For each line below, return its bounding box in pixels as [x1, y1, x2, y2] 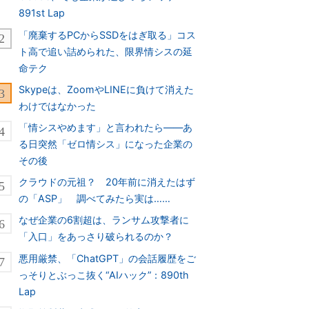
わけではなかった [19, 99, 97, 112]
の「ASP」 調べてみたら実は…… [19, 192, 171, 205]
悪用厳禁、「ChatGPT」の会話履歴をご [19, 252, 197, 264]
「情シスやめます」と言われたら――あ [19, 121, 193, 133]
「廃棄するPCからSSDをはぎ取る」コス [19, 28, 197, 41]
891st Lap [19, 7, 66, 19]
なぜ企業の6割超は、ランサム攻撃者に [19, 214, 190, 226]
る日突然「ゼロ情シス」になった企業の [19, 137, 193, 150]
